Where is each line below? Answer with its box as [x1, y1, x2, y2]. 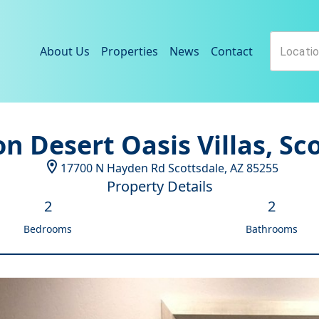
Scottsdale [168, 160, 224, 176]
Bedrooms [23, 222, 72, 236]
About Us [40, 43, 90, 59]
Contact [211, 43, 253, 59]
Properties [101, 43, 158, 59]
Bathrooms [245, 222, 298, 236]
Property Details [106, 177, 213, 196]
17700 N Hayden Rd [61, 160, 165, 176]
